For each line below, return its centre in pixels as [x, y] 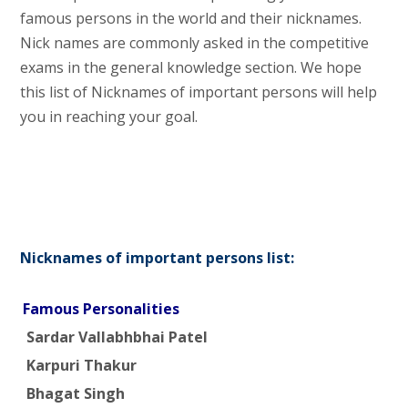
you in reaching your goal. [108, 116]
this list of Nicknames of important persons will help [198, 92]
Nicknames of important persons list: [157, 257]
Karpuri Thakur [79, 365]
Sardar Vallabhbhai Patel [115, 337]
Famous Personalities [101, 308]
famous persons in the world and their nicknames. [190, 18]
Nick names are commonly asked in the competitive [194, 42]
